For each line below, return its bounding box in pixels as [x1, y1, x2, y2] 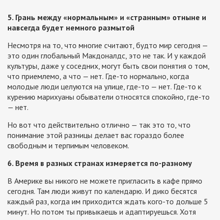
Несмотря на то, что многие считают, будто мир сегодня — [7, 40, 208, 51]
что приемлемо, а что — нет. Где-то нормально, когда [7, 71, 189, 82]
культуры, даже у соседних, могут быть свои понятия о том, [7, 61, 209, 71]
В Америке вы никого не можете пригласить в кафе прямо [7, 176, 202, 186]
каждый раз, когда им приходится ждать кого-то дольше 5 [7, 196, 208, 207]
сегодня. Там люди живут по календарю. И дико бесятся [7, 186, 197, 196]
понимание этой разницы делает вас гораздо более [7, 130, 184, 140]
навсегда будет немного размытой [7, 23, 135, 33]
